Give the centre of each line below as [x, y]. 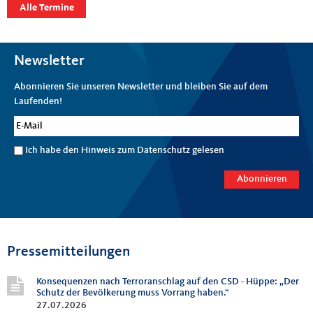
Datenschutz [163, 151]
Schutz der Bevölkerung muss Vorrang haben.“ [133, 293]
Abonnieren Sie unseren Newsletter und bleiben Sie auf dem [141, 86]
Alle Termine [46, 7]
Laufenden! [38, 101]
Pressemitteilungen [68, 252]
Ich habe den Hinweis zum [81, 151]
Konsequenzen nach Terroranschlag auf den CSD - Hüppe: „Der [168, 282]
